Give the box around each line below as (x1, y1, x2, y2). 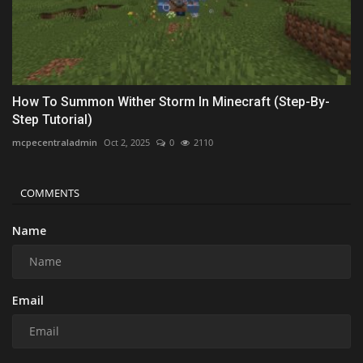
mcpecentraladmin (12, 135, 97, 148)
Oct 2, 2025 (104, 135, 150, 148)
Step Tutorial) (12, 111, 92, 127)
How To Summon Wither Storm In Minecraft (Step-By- (12, 93, 330, 109)
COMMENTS (20, 185, 79, 200)
